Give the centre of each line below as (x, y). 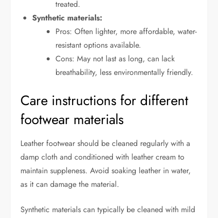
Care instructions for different (105, 100)
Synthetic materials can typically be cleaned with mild (108, 209)
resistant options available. (99, 45)
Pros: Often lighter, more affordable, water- (126, 31)
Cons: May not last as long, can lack (115, 58)
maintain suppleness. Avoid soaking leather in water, (106, 170)
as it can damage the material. (70, 184)
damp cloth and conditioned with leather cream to (103, 157)
